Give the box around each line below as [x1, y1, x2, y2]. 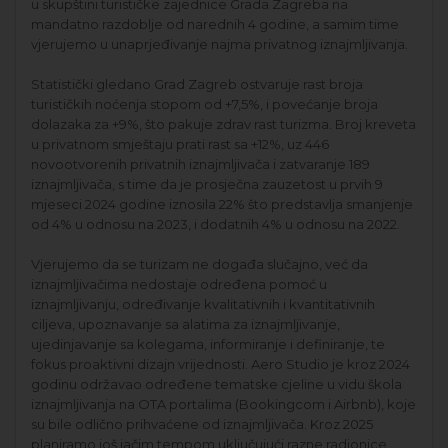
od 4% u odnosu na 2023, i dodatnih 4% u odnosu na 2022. [31, 215, 400, 232]
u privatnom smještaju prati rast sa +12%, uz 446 [31, 135, 329, 152]
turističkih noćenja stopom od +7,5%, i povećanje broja [31, 95, 378, 112]
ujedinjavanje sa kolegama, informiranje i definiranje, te [31, 335, 385, 352]
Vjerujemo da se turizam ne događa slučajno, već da [31, 255, 368, 272]
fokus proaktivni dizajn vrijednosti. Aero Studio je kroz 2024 [31, 355, 410, 372]
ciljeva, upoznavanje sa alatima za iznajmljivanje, [31, 315, 340, 332]
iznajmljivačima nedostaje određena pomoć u [31, 275, 327, 292]
